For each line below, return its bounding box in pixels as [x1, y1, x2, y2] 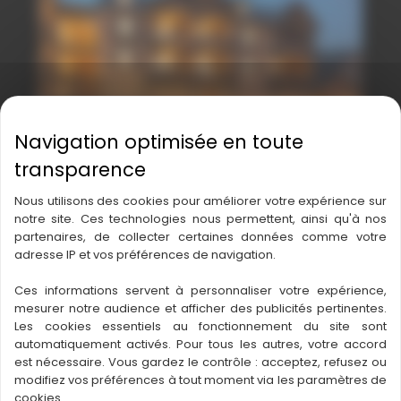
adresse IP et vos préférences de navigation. [14, 246, 276, 263]
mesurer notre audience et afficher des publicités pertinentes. [14, 300, 387, 317]
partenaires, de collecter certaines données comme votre [14, 228, 387, 245]
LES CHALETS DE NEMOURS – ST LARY [38, 149, 356, 175]
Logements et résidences [38, 176, 198, 195]
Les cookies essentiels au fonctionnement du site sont [14, 318, 387, 335]
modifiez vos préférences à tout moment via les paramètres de [14, 371, 387, 388]
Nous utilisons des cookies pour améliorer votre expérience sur [14, 192, 387, 209]
